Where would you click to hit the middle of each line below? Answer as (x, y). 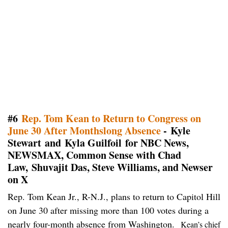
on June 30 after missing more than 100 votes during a (108, 210)
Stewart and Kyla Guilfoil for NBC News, (98, 143)
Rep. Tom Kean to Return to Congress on (109, 119)
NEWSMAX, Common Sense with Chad (94, 155)
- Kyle (176, 131)
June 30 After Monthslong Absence (84, 131)
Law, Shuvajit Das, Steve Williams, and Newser (110, 167)
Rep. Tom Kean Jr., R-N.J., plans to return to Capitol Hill (114, 197)
